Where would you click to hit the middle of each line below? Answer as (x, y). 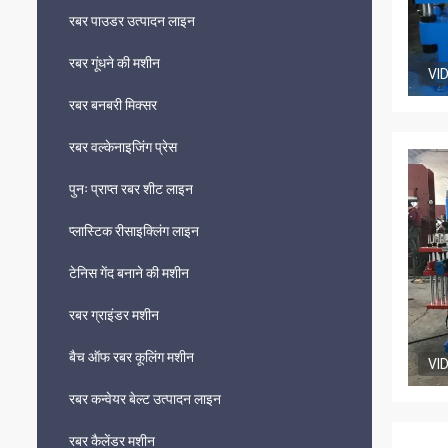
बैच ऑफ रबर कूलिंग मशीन (131, 357)
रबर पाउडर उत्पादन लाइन (132, 21)
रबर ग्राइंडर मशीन (114, 315)
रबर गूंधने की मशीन (114, 63)
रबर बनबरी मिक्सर (113, 105)
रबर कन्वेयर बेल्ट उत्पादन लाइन (145, 399)
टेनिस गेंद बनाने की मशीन (129, 273)
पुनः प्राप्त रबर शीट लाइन (131, 189)
